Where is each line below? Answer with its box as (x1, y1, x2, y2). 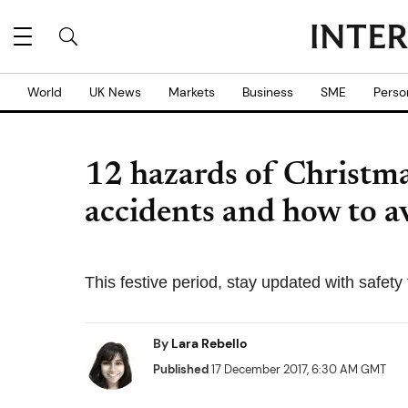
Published (153, 362, 209, 377)
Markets (168, 84, 215, 100)
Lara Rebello (171, 335, 247, 352)
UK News (89, 84, 141, 100)
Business (242, 84, 293, 100)
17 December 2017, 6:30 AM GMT (209, 362, 386, 377)
